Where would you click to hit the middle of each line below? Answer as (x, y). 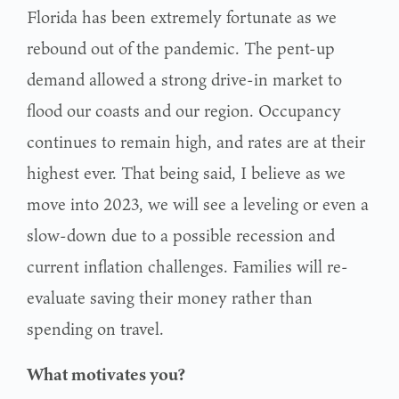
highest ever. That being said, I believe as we (186, 172)
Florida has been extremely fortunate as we (182, 16)
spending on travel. (95, 328)
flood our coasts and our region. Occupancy (184, 110)
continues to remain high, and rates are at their (196, 141)
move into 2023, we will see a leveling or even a (198, 204)
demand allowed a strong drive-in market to (184, 79)
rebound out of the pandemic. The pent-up (181, 48)
